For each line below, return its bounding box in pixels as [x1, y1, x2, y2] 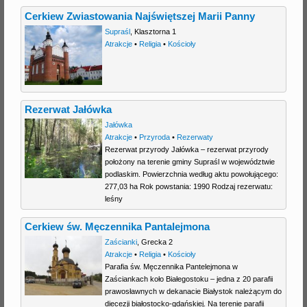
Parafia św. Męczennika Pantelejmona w [104, 262, 238, 271]
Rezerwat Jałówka [25, 104, 112, 116]
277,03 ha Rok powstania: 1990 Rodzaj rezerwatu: [104, 182, 273, 191]
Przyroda [138, 133, 170, 142]
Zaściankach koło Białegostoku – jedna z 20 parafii [104, 275, 273, 284]
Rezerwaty [176, 133, 213, 142]
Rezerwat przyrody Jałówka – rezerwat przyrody [104, 145, 269, 154]
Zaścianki [104, 238, 137, 247]
